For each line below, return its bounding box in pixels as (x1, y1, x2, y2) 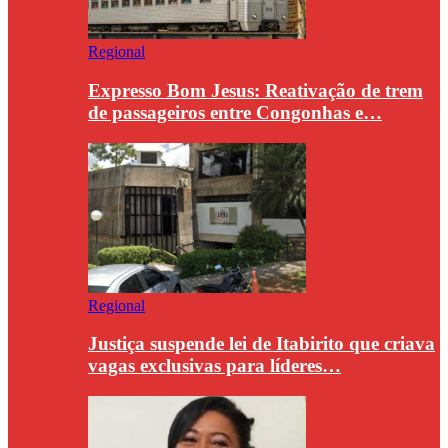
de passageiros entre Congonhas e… (88, 101, 382, 123)
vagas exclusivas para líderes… (88, 355, 341, 377)
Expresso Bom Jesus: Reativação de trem (88, 79, 423, 101)
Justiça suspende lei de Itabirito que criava (88, 333, 435, 355)
